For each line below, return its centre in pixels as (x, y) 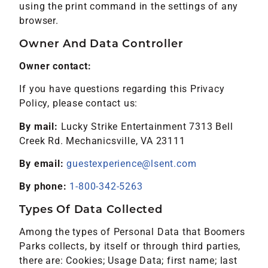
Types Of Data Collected (91, 208)
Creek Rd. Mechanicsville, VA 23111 (102, 141)
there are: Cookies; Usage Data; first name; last (128, 260)
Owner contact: (55, 66)
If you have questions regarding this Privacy (122, 89)
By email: (42, 164)
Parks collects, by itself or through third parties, (130, 246)
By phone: (43, 187)
